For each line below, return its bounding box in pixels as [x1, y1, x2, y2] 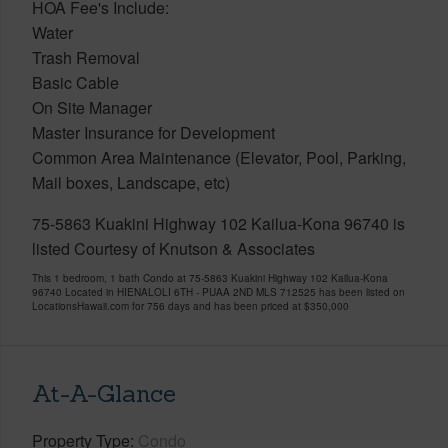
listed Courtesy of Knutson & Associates [32, 236, 315, 260]
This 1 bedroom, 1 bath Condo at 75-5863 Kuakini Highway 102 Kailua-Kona [32, 270, 388, 285]
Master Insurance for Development [32, 120, 275, 144]
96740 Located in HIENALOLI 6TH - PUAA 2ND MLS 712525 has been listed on [32, 284, 405, 299]
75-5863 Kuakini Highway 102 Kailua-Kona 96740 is [32, 211, 405, 235]
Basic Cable [32, 70, 119, 94]
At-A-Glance [32, 377, 176, 409]
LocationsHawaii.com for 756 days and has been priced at [32, 298, 304, 313]
